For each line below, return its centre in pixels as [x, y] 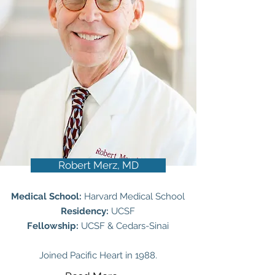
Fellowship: [54, 226]
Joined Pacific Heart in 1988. [98, 255]
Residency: [85, 211]
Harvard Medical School [133, 196]
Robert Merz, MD [98, 165]
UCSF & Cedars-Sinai [125, 226]
